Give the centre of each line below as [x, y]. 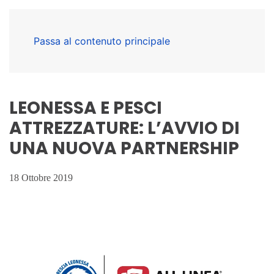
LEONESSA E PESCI [86, 108]
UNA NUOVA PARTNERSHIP [124, 148]
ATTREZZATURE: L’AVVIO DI [124, 128]
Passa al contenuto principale [102, 41]
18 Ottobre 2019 [41, 178]
